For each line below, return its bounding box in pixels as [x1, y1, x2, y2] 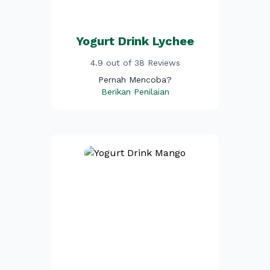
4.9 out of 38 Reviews [90, 58, 180, 67]
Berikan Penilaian [101, 87, 169, 96]
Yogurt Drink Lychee [76, 34, 194, 48]
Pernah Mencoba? [98, 75, 172, 84]
